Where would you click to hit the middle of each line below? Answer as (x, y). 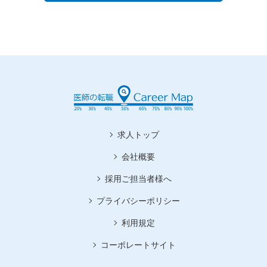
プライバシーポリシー (138, 201)
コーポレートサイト (138, 245)
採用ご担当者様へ (138, 178)
